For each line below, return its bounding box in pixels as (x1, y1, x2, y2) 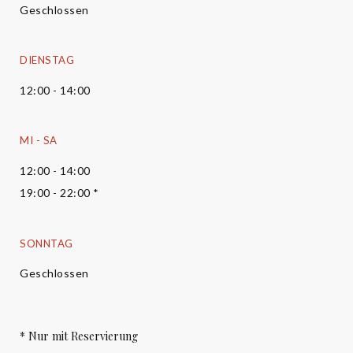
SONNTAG (20, 236, 73, 250)
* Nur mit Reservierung (20, 328, 138, 344)
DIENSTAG (20, 54, 74, 67)
